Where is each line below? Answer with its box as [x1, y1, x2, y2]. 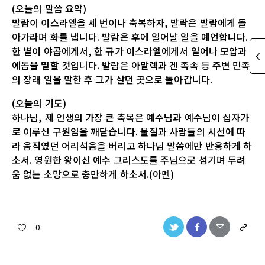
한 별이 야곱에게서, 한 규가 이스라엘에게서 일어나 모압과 [12, 43, 247, 58]
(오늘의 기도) [12, 95, 66, 110]
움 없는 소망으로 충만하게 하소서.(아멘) [12, 166, 174, 181]
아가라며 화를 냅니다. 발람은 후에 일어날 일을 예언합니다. [12, 29, 248, 44]
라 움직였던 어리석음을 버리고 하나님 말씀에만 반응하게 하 [12, 138, 253, 153]
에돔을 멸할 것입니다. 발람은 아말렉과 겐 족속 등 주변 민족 [12, 57, 251, 72]
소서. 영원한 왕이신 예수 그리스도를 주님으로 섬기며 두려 [12, 152, 246, 167]
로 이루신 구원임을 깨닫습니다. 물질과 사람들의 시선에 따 [12, 124, 246, 138]
